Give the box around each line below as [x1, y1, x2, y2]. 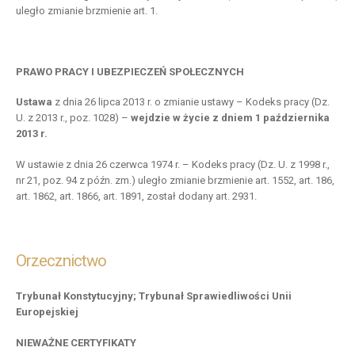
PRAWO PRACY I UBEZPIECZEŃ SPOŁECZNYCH [16, 65, 244, 78]
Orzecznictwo [16, 251, 106, 271]
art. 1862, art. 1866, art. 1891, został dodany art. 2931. [16, 190, 257, 203]
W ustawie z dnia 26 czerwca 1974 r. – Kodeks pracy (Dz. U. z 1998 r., [16, 158, 330, 171]
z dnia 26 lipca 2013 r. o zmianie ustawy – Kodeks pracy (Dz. [52, 96, 330, 109]
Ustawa [16, 96, 52, 109]
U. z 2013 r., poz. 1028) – [16, 112, 131, 124]
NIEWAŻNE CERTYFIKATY [16, 336, 136, 349]
